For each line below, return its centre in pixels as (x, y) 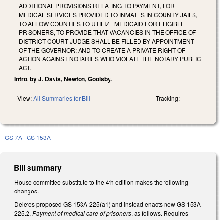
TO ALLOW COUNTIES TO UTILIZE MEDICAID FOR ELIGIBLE (102, 23)
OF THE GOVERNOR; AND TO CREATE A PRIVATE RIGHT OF (102, 50)
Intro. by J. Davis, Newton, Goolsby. (63, 78)
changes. (27, 191)
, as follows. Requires (160, 213)
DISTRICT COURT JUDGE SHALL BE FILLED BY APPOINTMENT (106, 41)
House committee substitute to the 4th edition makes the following (101, 182)
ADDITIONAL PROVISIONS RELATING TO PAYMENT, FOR (97, 5)
